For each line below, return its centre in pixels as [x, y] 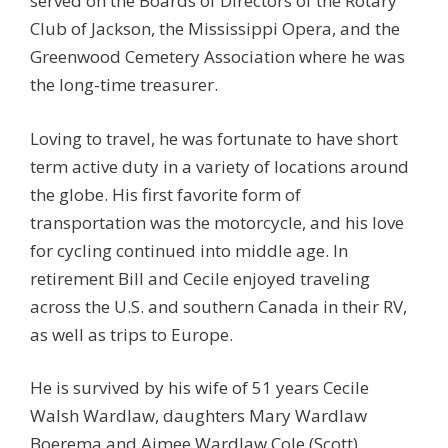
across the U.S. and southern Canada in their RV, [218, 306]
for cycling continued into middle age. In [189, 250]
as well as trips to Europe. [131, 334]
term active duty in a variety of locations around [219, 166]
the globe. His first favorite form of [165, 194]
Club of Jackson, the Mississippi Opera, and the [215, 28]
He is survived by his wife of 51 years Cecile [199, 387]
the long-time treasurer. [124, 84]
